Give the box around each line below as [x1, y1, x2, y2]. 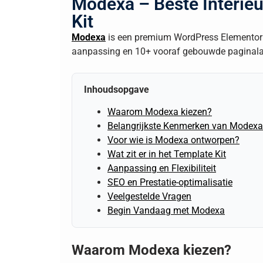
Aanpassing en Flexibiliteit [107, 163, 216, 174]
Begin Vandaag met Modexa [107, 205, 225, 217]
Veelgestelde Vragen [107, 191, 191, 203]
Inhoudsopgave [84, 83, 149, 95]
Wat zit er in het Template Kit [107, 149, 226, 160]
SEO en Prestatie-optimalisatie [107, 177, 232, 188]
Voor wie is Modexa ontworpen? [107, 134, 240, 146]
